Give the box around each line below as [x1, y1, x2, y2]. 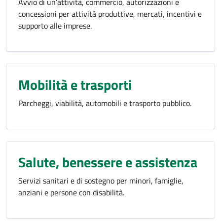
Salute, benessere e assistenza [18, 151, 197, 173]
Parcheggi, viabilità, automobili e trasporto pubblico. [18, 97, 191, 109]
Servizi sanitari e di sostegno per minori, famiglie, [18, 175, 184, 186]
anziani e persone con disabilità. [18, 186, 124, 198]
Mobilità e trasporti [18, 74, 132, 95]
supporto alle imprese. [18, 20, 92, 32]
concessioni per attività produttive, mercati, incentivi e [18, 8, 202, 20]
